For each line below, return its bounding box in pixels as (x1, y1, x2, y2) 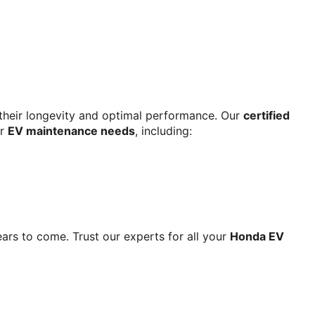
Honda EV (230, 229, 284, 243)
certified (243, 108, 290, 122)
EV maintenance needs (8, 123, 135, 138)
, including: (135, 123, 192, 138)
